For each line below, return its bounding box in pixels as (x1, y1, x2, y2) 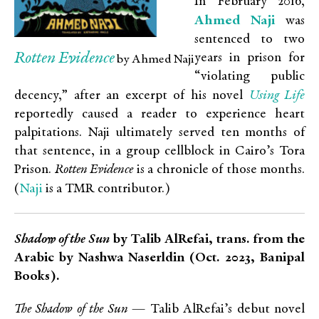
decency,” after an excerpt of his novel (14, 89, 249, 103)
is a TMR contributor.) (43, 182, 170, 197)
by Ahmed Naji (115, 53, 194, 66)
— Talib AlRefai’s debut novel (132, 303, 305, 317)
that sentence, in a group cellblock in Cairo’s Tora (14, 145, 305, 159)
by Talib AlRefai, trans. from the (110, 233, 305, 247)
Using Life (249, 88, 305, 103)
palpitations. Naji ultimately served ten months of (14, 126, 305, 140)
